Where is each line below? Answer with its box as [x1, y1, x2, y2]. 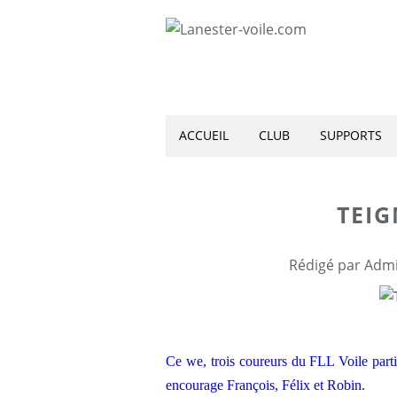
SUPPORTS [320, 127, 382, 144]
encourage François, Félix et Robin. [166, 378, 365, 393]
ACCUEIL [179, 127, 229, 144]
